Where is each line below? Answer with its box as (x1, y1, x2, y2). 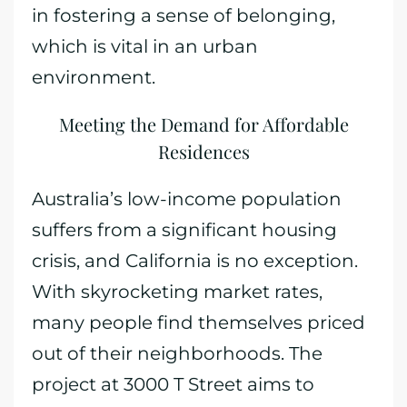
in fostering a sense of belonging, (32, 5, 335, 26)
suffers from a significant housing (32, 219, 337, 241)
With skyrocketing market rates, (32, 281, 323, 303)
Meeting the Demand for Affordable (58, 112, 349, 136)
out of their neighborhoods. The (32, 342, 323, 364)
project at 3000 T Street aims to (32, 373, 314, 395)
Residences (157, 139, 250, 164)
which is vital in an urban (32, 35, 258, 57)
